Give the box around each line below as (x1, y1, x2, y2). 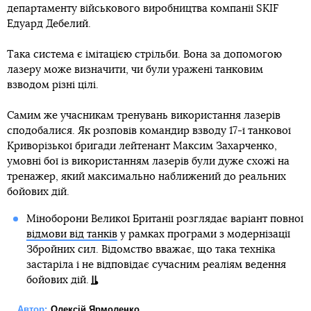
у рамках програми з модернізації (117, 229, 290, 240)
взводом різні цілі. (7, 80, 99, 91)
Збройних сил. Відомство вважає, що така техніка (26, 244, 276, 255)
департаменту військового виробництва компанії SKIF (7, 3, 278, 15)
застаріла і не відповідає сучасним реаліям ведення (26, 260, 286, 271)
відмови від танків (26, 229, 117, 240)
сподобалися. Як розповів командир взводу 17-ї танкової (7, 126, 291, 137)
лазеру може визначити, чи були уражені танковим (7, 65, 263, 76)
